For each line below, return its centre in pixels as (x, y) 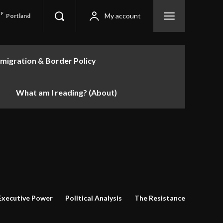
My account (123, 16)
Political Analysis (94, 198)
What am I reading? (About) (66, 92)
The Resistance (160, 198)
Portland (18, 15)
